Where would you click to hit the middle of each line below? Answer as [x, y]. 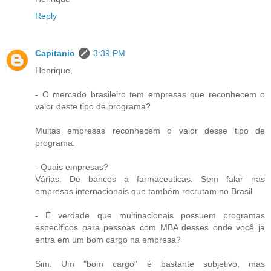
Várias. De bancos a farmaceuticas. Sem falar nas [150, 179]
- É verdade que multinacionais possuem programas [150, 216]
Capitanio [55, 54]
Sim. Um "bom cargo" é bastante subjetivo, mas [150, 264]
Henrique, [54, 70]
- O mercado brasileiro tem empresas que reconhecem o [150, 95]
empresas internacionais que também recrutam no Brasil [144, 191]
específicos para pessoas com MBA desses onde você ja [150, 228]
